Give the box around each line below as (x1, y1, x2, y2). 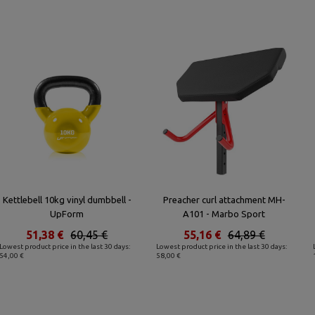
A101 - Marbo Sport (183, 209, 266, 219)
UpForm (50, 209, 84, 219)
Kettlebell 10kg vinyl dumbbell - (2, 195, 131, 205)
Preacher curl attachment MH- (162, 195, 285, 205)
